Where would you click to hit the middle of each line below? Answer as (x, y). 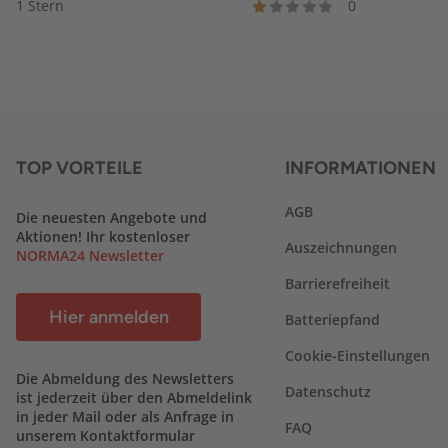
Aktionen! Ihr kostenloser (103, 236)
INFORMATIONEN (360, 168)
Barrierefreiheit (337, 283)
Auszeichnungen (340, 247)
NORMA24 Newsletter (90, 255)
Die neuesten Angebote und (111, 217)
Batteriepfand (332, 319)
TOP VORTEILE (79, 168)
